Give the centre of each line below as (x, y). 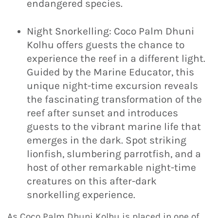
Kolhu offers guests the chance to (106, 45)
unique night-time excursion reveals (112, 85)
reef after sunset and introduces (102, 113)
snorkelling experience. (81, 194)
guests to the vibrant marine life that (114, 126)
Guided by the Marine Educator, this (110, 72)
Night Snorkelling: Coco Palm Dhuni (110, 31)
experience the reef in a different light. (116, 58)
